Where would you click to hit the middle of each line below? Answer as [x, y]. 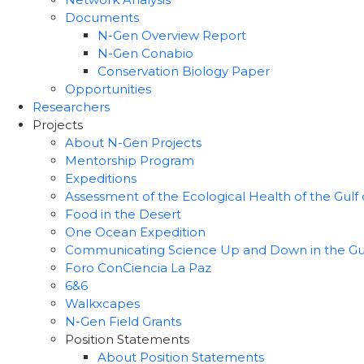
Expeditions [101, 178]
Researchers [71, 107]
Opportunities [108, 89]
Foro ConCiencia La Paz [138, 268]
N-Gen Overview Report [172, 35]
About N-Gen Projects [133, 143]
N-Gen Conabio [145, 53]
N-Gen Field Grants [123, 321]
